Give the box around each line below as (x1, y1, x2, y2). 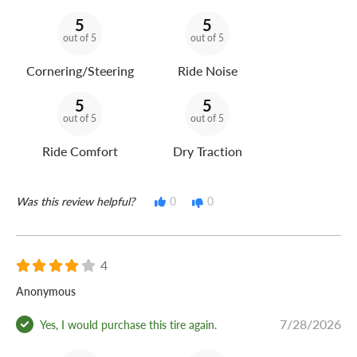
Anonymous (16, 283, 76, 300)
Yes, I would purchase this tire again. (40, 316, 217, 332)
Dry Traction (172, 142, 242, 161)
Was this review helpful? (16, 193, 135, 210)
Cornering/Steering (25, 61, 134, 80)
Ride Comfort (41, 142, 118, 161)
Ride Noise (177, 61, 237, 80)
